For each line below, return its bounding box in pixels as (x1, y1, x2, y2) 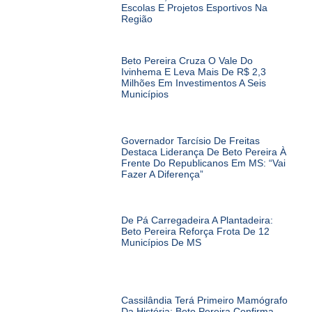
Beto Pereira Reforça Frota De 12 (120, 226, 270, 237)
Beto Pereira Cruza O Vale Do (120, 54, 253, 66)
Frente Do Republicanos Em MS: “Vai (120, 157, 286, 169)
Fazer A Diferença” (120, 168, 203, 180)
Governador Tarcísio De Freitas (120, 134, 260, 146)
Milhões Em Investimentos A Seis (120, 77, 266, 88)
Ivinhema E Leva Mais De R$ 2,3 (120, 65, 266, 77)
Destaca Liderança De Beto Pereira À (120, 146, 286, 157)
